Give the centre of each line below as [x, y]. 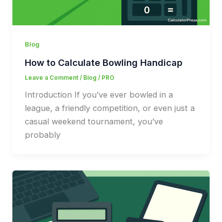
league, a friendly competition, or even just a [110, 108]
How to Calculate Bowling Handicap [103, 63]
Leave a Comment [51, 78]
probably [42, 135]
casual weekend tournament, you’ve [94, 122]
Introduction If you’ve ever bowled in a [99, 95]
